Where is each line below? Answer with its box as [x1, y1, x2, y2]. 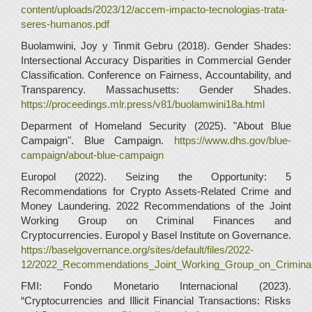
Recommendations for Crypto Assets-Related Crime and [21, 185, 291, 197]
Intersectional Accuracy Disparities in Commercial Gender [21, 54, 291, 66]
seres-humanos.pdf [21, 17, 109, 30]
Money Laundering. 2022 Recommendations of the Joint [21, 199, 291, 212]
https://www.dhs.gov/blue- [174, 134, 291, 146]
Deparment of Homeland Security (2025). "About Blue [21, 119, 291, 132]
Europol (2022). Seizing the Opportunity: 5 [21, 170, 291, 182]
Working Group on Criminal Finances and [21, 214, 291, 226]
